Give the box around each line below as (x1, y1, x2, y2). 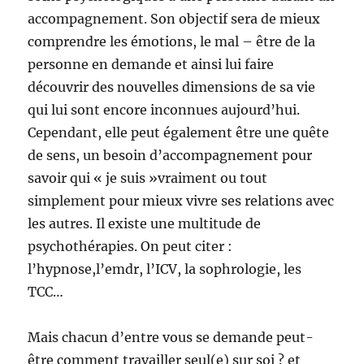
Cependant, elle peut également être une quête (28, 123, 330, 141)
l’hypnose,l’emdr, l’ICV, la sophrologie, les (28, 260, 302, 277)
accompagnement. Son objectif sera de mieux (28, 10, 321, 27)
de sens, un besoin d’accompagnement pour (28, 146, 313, 163)
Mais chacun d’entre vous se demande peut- (28, 328, 314, 345)
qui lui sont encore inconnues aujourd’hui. (28, 101, 301, 118)
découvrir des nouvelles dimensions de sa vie (28, 78, 316, 95)
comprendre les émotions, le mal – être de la (28, 32, 316, 50)
